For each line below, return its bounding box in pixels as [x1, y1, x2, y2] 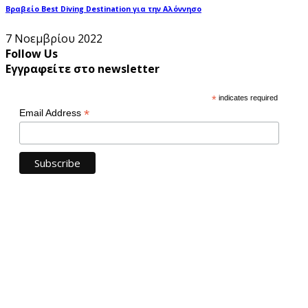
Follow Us [5, 45, 58, 61]
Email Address [19, 107, 84, 118]
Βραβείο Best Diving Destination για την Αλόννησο [5, 3, 201, 14]
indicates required [217, 93, 278, 102]
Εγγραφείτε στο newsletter [5, 60, 159, 76]
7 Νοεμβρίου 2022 [5, 30, 102, 46]
